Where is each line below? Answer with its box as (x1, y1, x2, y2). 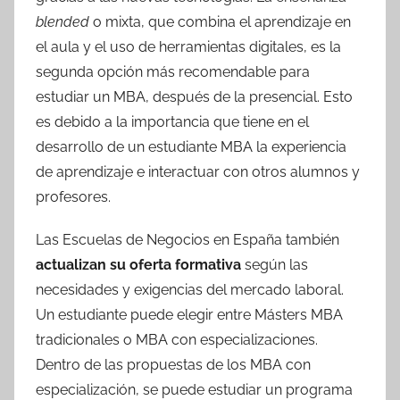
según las (241, 256, 308, 273)
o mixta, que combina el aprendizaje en (93, 13, 351, 30)
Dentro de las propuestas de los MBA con (36, 356, 311, 373)
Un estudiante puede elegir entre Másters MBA (36, 306, 343, 323)
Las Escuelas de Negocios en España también (36, 231, 339, 248)
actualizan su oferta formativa (36, 256, 241, 273)
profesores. (36, 188, 111, 205)
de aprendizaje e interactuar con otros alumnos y (36, 163, 360, 180)
